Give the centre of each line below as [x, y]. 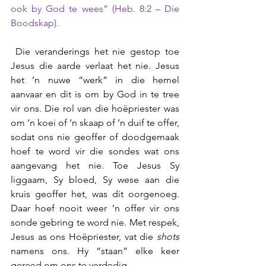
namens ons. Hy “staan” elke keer [95, 251]
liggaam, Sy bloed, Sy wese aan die [95, 180]
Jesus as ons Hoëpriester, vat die [84, 237]
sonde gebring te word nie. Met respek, [95, 222]
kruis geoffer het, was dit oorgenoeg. [95, 194]
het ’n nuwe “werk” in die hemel [95, 80]
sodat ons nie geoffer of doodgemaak [95, 137]
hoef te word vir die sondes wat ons [95, 151]
